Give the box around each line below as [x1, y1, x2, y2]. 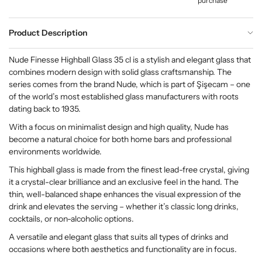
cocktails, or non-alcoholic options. [9, 213, 134, 224]
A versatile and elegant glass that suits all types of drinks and [9, 231, 228, 242]
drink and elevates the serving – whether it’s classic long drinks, [9, 201, 239, 212]
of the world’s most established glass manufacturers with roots [9, 91, 239, 102]
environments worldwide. [9, 146, 102, 157]
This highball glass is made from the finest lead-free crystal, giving [9, 164, 249, 175]
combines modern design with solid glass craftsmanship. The [9, 66, 232, 77]
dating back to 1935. [9, 103, 81, 114]
